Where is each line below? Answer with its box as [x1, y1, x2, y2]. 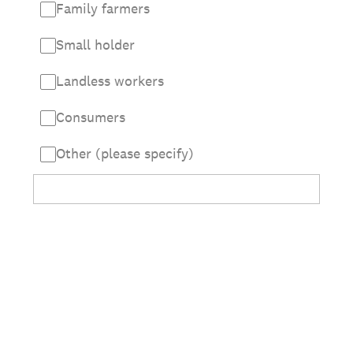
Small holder [56, 35, 135, 54]
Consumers [56, 108, 125, 126]
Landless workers [56, 72, 164, 90]
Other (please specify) [56, 144, 194, 162]
